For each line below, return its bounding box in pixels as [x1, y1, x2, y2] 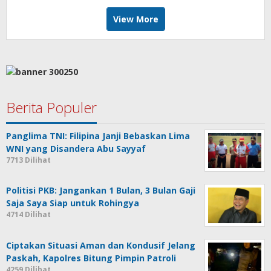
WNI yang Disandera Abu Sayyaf [6, 142, 146, 154]
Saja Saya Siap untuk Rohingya [6, 197, 139, 209]
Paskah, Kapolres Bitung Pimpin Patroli [6, 252, 176, 264]
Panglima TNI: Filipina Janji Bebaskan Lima [6, 129, 190, 142]
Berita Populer [6, 97, 97, 117]
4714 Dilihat [6, 209, 51, 220]
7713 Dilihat [6, 154, 51, 165]
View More [113, 13, 158, 25]
